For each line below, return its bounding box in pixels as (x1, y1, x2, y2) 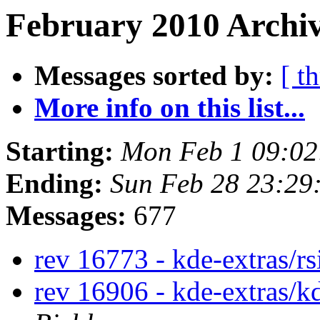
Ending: (6, 168, 103, 199)
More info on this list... (34, 92, 305, 124)
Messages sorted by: (34, 60, 274, 91)
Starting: (6, 136, 114, 167)
